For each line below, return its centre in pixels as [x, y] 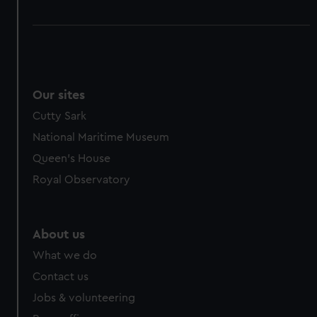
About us [59, 234]
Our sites [59, 95]
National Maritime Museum [101, 137]
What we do [65, 255]
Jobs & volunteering [84, 298]
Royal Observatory [82, 180]
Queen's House [72, 158]
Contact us [61, 277]
